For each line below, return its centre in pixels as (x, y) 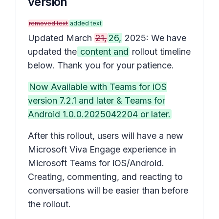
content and (103, 52)
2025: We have (154, 38)
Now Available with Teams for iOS (98, 87)
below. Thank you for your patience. (101, 65)
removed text (48, 23)
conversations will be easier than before (108, 190)
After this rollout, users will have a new (106, 136)
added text (86, 23)
